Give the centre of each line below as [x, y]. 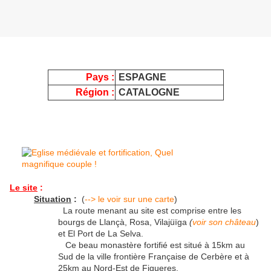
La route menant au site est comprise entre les [150, 211]
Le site [24, 188]
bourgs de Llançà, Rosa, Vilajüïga [124, 222]
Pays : [100, 77]
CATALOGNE [149, 93]
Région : [95, 93]
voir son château [224, 222]
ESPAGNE [142, 77]
